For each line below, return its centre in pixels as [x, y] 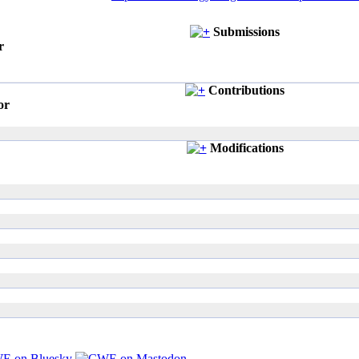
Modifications [246, 148]
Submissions [246, 32]
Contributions [246, 90]
